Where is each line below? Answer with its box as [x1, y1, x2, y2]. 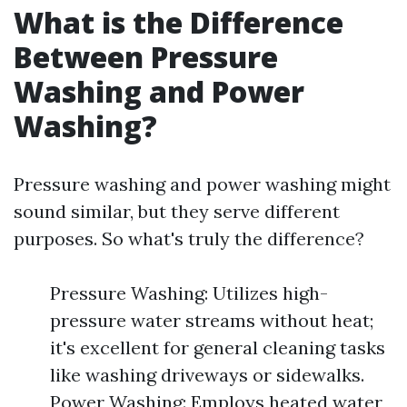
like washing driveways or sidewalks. [50, 363, 364, 386]
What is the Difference [14, 3, 343, 42]
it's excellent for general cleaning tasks [50, 336, 385, 359]
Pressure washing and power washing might [14, 173, 391, 195]
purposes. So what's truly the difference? [14, 227, 364, 250]
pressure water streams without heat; [50, 309, 373, 332]
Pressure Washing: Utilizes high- [50, 282, 328, 304]
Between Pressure [14, 37, 278, 76]
